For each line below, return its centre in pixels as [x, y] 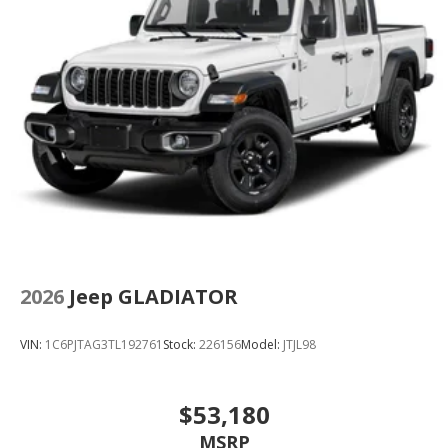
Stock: [181, 345]
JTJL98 [299, 345]
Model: [262, 345]
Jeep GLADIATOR [153, 296]
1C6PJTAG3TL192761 [104, 345]
